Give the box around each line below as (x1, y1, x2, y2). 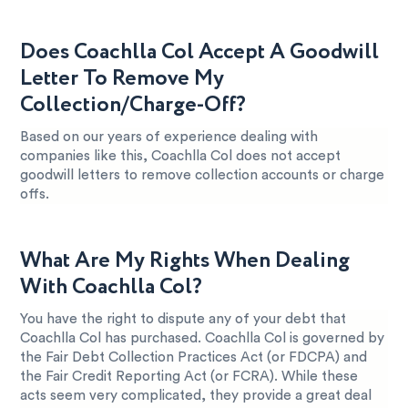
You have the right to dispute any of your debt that (20, 311, 347, 326)
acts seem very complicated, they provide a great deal (20, 388, 372, 403)
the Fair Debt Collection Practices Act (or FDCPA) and (20, 350, 368, 364)
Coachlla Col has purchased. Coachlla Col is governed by (20, 331, 385, 345)
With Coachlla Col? (20, 270, 203, 303)
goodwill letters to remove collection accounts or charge (20, 168, 385, 182)
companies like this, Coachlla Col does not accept (20, 148, 342, 163)
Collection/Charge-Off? (20, 88, 247, 121)
